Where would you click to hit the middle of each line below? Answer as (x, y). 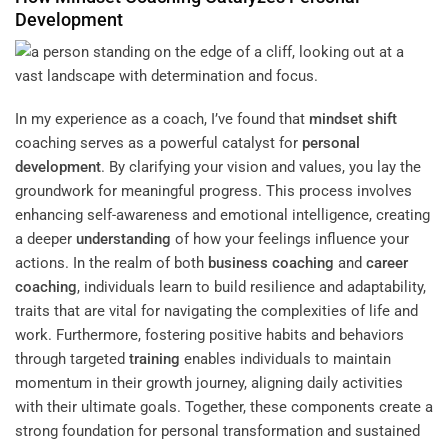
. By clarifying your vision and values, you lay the (261, 167)
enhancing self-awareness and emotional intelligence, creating (222, 215)
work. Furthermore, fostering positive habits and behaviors (209, 335)
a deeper (45, 239)
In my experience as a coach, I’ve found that (162, 119)
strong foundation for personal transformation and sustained (217, 431)
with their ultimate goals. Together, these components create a (224, 407)
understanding (123, 239)
